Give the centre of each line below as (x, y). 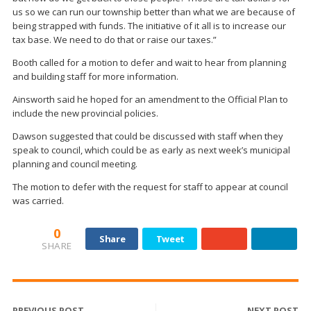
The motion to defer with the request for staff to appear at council (150, 186)
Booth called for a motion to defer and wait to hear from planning (149, 62)
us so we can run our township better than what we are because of (154, 11)
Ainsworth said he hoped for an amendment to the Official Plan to (150, 99)
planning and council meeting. (75, 163)
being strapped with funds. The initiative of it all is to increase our (149, 25)
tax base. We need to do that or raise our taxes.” (115, 39)
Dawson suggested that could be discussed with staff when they (148, 136)
